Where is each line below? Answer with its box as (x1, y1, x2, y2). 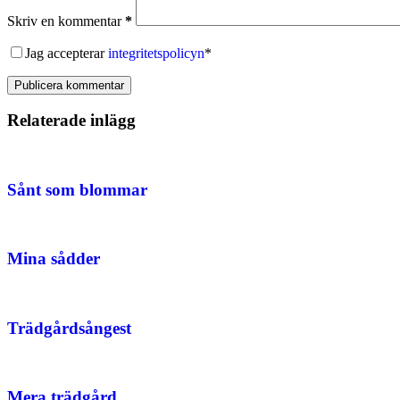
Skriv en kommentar (7, 12, 121, 29)
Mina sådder (7, 249, 100, 269)
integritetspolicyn (108, 45, 204, 61)
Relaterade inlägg (7, 111, 136, 130)
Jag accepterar (25, 45, 108, 61)
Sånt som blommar (7, 179, 147, 199)
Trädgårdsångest (7, 318, 131, 337)
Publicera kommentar (14, 78, 124, 92)
